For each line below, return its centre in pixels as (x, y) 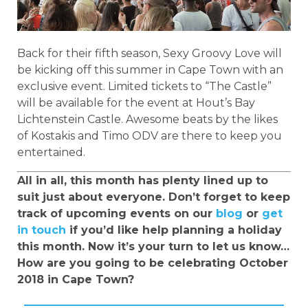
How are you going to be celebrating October (153, 263)
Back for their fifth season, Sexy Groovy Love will (150, 54)
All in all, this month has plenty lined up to (143, 180)
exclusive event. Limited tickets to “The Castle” (144, 87)
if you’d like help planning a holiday (174, 230)
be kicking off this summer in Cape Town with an (150, 70)
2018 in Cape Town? (76, 279)
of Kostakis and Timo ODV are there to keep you (150, 136)
